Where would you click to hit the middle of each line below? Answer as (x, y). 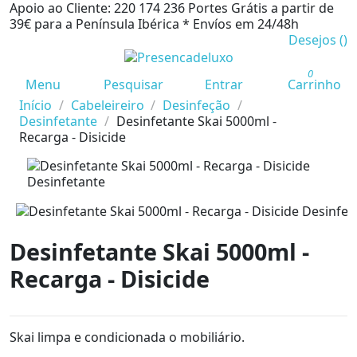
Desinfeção (197, 105)
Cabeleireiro (107, 105)
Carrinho (314, 84)
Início (35, 105)
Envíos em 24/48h (246, 24)
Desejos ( (316, 40)
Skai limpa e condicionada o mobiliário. (127, 337)
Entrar (224, 84)
